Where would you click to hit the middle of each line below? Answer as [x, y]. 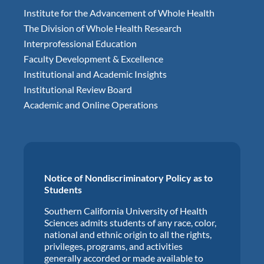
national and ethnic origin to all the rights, [128, 234]
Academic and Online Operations [90, 104]
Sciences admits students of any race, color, [130, 222]
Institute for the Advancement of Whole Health [119, 12]
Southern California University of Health [126, 210]
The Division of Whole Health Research [102, 28]
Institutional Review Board [77, 89]
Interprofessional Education [80, 43]
